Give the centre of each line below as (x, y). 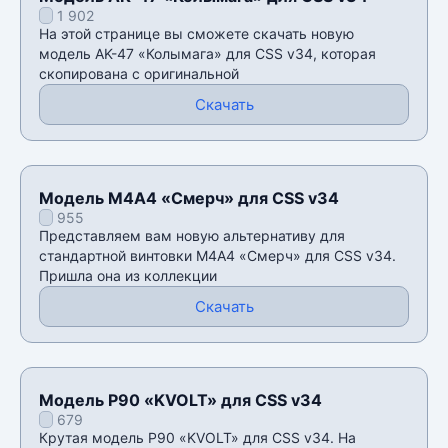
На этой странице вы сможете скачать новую (196, 33)
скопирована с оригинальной (139, 73)
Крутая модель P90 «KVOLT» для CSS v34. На (197, 437)
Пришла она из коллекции (128, 275)
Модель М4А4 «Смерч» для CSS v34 (189, 197)
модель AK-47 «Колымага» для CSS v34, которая (207, 53)
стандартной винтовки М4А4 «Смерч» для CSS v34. (217, 255)
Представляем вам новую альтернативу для (192, 235)
